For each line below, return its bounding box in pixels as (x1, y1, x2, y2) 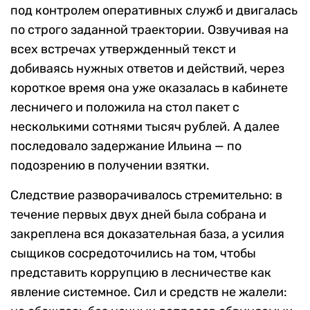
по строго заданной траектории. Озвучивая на (10, 22, 289, 38)
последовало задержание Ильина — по (10, 138, 241, 154)
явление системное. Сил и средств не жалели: (10, 284, 287, 300)
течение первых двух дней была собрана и (10, 207, 266, 223)
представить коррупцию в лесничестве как (10, 265, 271, 281)
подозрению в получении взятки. (10, 158, 210, 174)
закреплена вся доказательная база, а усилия (10, 226, 284, 242)
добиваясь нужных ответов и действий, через (10, 61, 284, 77)
